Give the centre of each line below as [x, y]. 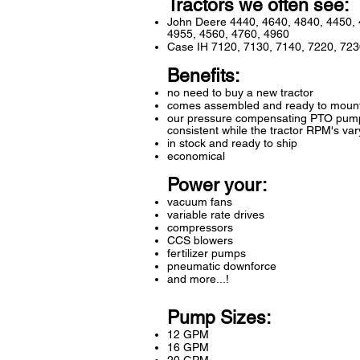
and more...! [198, 279]
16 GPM [188, 348]
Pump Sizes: [219, 318]
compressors [200, 228]
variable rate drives [216, 215]
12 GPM [188, 335]
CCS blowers [200, 241]
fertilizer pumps [207, 254]
